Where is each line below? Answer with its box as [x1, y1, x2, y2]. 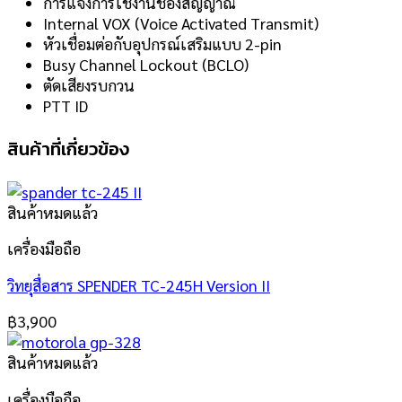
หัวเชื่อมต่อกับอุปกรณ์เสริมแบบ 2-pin [43, 33, 282, 55]
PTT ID [43, 95, 88, 117]
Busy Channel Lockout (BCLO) [43, 54, 249, 75]
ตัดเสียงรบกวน [43, 74, 135, 96]
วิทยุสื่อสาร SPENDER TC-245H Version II [7, 274, 270, 295]
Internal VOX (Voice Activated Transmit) [43, 13, 319, 34]
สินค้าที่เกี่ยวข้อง [7, 134, 129, 162]
